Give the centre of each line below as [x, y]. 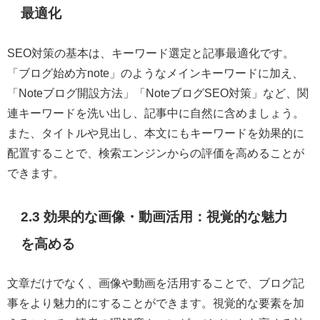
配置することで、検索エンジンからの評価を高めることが [156, 152]
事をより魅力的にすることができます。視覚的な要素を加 [156, 303]
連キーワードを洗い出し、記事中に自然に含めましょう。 [156, 112]
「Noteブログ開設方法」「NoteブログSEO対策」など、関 [158, 92]
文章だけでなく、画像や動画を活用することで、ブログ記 [156, 283]
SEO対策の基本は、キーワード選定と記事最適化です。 [151, 52]
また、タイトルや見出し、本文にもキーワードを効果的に [156, 132]
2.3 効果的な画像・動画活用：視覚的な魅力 [155, 216]
